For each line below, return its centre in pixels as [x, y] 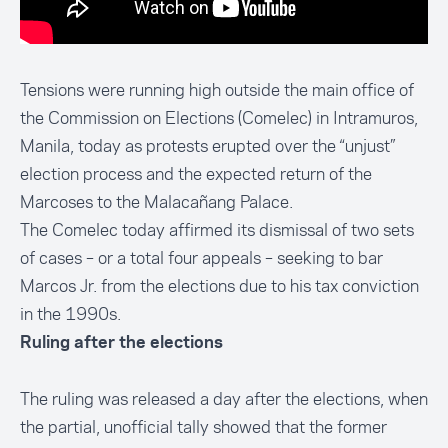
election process [83, 174]
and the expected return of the [259, 174]
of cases [51, 258]
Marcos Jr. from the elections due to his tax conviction [219, 286]
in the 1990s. [70, 314]
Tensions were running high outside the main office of [217, 90]
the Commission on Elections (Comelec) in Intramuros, [219, 118]
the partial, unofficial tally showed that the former [203, 427]
